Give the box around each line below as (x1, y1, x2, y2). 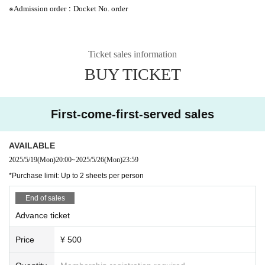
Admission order (14, 4, 66, 13)
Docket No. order (73, 4, 128, 13)
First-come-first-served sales (51, 107, 214, 121)
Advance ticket (15, 210, 70, 220)
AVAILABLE (9, 140, 55, 150)
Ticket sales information (88, 49, 177, 59)
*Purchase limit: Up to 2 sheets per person (9, 171, 144, 180)
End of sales (25, 193, 65, 202)
